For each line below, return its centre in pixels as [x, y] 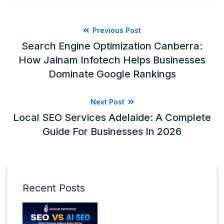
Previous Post [116, 30]
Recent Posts [54, 188]
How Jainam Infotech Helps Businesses [112, 60]
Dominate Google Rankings [112, 74]
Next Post [108, 101]
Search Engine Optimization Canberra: [112, 46]
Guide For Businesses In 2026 [112, 131]
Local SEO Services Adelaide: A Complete [112, 117]
